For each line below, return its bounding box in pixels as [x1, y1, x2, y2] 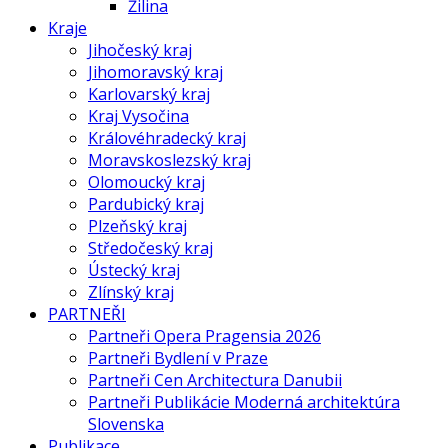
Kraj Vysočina [88, 105, 189, 127]
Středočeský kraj [88, 237, 213, 259]
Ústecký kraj [88, 259, 180, 281]
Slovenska [88, 413, 164, 435]
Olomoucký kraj [88, 171, 205, 193]
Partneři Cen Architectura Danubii [88, 369, 342, 391]
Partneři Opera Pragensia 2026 [88, 325, 321, 347]
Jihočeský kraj [88, 39, 192, 61]
